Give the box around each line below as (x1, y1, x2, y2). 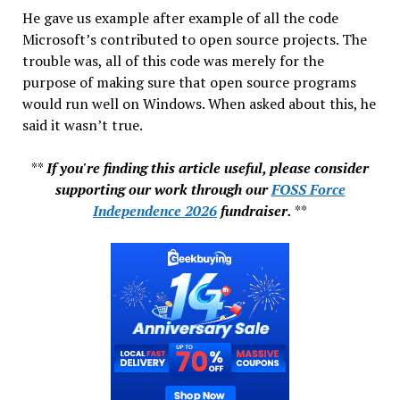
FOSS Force (271, 179, 346, 200)
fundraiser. (217, 201, 292, 221)
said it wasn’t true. (21, 115, 143, 136)
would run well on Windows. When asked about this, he (21, 94, 376, 114)
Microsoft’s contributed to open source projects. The (21, 29, 367, 50)
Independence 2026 (93, 201, 217, 221)
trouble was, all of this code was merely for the (21, 51, 324, 71)
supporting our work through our (54, 179, 271, 200)
